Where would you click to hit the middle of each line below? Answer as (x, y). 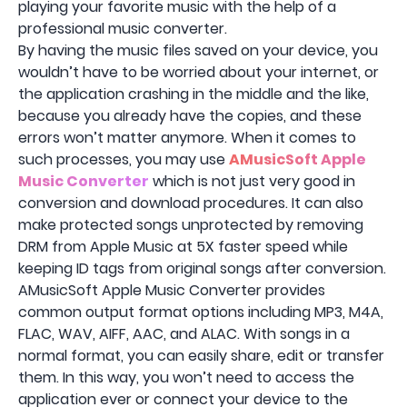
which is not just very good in (252, 182)
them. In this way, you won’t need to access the (186, 378)
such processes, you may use (124, 160)
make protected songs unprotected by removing (191, 225)
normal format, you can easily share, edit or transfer (201, 356)
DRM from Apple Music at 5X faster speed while (183, 247)
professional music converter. (123, 29)
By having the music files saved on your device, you (198, 51)
